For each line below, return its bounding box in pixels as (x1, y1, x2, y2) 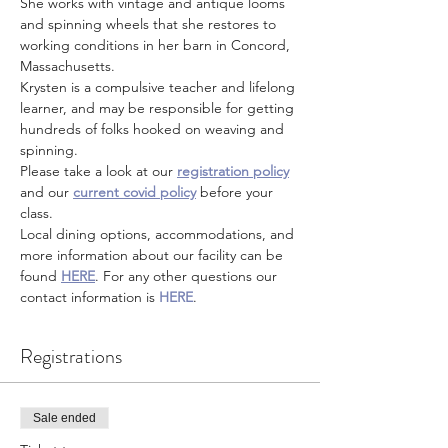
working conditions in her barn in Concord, (20, 36, 294, 54)
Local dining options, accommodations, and (20, 225, 298, 243)
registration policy (177, 162, 289, 180)
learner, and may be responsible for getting (20, 99, 298, 117)
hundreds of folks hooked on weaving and (20, 120, 288, 138)
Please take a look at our (20, 162, 177, 180)
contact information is (20, 288, 159, 306)
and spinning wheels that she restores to (20, 15, 280, 33)
